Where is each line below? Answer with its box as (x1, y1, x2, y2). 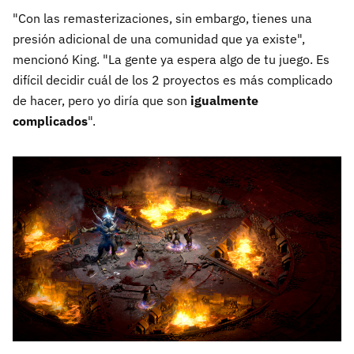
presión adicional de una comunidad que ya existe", (13, 31, 305, 47)
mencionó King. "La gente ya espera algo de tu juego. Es (13, 51, 330, 67)
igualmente (190, 92, 258, 108)
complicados (13, 113, 88, 129)
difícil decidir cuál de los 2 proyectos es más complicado (13, 72, 333, 88)
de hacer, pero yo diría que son (13, 92, 190, 108)
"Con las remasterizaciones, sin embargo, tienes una (13, 10, 312, 26)
